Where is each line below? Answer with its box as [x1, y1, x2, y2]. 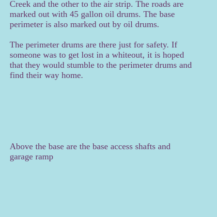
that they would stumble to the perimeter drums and [10, 60, 192, 70]
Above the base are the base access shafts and [10, 141, 170, 152]
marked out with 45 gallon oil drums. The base [10, 9, 175, 19]
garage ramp [10, 152, 53, 162]
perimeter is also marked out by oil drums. [10, 19, 159, 30]
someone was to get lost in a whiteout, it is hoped [10, 50, 184, 60]
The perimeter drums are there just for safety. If [10, 40, 177, 50]
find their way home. [10, 70, 83, 80]
